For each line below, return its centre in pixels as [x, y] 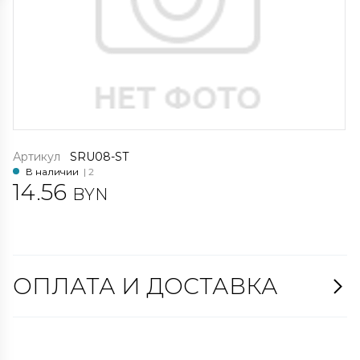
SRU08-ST [99, 156]
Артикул [40, 156]
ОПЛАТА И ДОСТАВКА [145, 286]
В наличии [55, 171]
